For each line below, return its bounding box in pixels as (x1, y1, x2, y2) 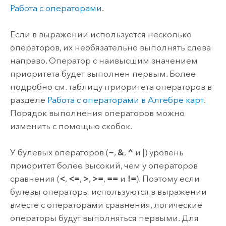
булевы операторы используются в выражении (10, 187, 207, 197)
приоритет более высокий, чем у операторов (10, 160, 198, 171)
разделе (10, 94, 47, 105)
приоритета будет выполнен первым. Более (10, 68, 196, 79)
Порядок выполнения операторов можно (10, 107, 185, 118)
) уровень (144, 147, 184, 158)
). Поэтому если (136, 174, 200, 184)
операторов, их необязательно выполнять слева (10, 42, 211, 52)
